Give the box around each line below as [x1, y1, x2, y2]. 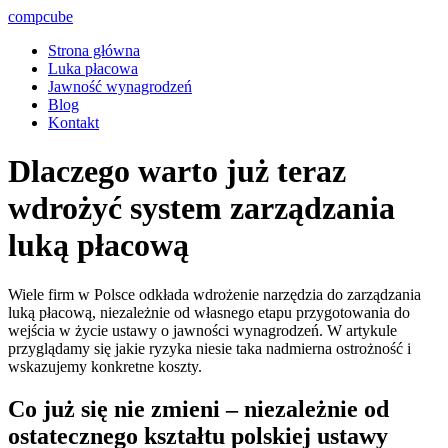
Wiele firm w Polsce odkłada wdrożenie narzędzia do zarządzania [8, 285, 421, 303]
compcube [8, 8, 73, 25]
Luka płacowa [48, 60, 138, 77]
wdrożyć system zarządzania [8, 190, 395, 227]
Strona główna [48, 42, 140, 59]
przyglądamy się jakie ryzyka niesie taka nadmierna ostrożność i [8, 339, 411, 357]
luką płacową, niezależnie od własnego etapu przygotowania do [8, 303, 410, 321]
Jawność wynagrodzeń [48, 78, 192, 95]
